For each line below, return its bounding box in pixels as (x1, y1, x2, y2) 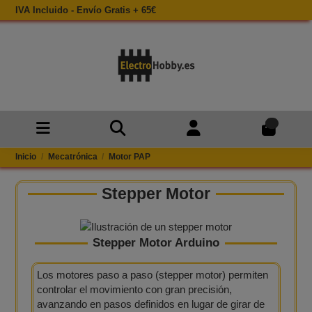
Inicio (15, 152, 37, 162)
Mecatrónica (47, 152, 97, 162)
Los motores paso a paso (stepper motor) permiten (36, 268, 268, 281)
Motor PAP (109, 152, 151, 162)
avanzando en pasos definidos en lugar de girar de (36, 297, 265, 310)
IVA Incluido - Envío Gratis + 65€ (15, 4, 157, 15)
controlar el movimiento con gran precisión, (36, 283, 232, 295)
